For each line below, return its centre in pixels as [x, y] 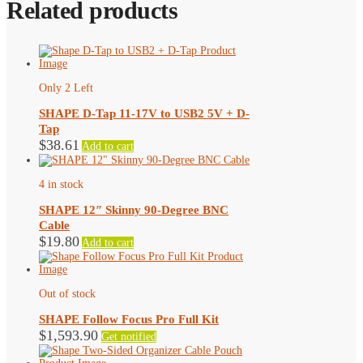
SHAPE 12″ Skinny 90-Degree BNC [134, 210]
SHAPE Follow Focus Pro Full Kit [129, 320]
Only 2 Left [66, 88]
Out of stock [67, 294]
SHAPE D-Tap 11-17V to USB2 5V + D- [144, 114]
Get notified [129, 337]
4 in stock [61, 185]
